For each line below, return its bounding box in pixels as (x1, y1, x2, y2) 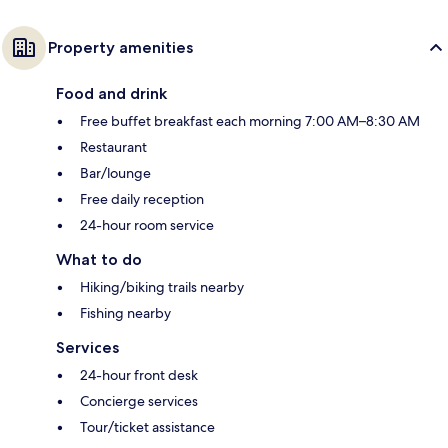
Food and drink (56, 83, 167, 103)
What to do (56, 249, 142, 269)
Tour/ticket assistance (80, 417, 215, 436)
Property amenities (48, 37, 193, 57)
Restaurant (80, 137, 147, 156)
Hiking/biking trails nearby (80, 277, 244, 296)
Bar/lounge (80, 163, 151, 182)
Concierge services (80, 391, 198, 410)
